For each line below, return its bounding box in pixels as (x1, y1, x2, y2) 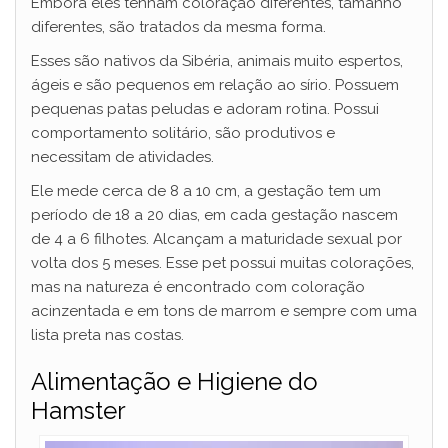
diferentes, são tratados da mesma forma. (31, 18, 326, 37)
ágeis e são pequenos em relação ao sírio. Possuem (31, 76, 399, 95)
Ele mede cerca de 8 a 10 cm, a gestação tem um (31, 182, 381, 201)
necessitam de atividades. (31, 148, 214, 167)
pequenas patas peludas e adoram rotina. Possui (31, 100, 379, 119)
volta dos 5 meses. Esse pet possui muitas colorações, (31, 254, 414, 273)
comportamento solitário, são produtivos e (31, 124, 335, 143)
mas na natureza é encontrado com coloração (31, 278, 365, 297)
